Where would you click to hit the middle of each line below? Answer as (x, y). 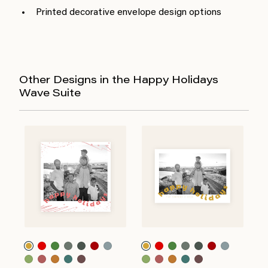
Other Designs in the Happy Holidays (119, 80)
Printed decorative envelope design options (129, 12)
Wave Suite (50, 94)
